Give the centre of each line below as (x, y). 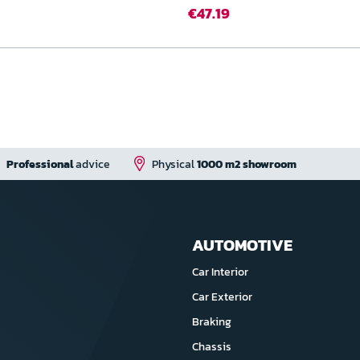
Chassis (212, 347)
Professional (40, 164)
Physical (174, 164)
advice (92, 164)
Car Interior (220, 272)
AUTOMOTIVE (242, 245)
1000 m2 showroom (247, 164)
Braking (212, 322)
